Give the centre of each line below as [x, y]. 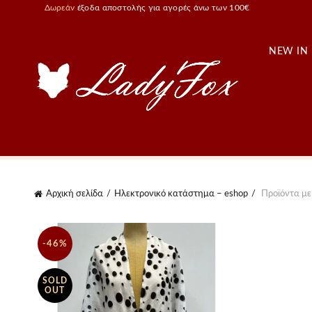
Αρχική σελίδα [74, 194]
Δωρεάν [61, 7]
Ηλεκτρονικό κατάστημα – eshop [181, 194]
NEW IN [289, 52]
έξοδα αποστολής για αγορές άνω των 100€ [163, 7]
